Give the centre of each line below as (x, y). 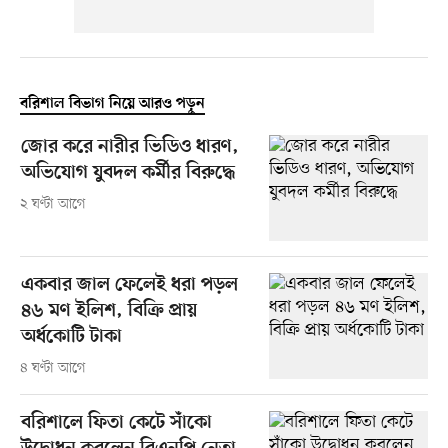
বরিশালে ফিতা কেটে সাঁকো (116, 424)
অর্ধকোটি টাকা (71, 338)
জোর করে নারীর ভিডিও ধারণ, (129, 148)
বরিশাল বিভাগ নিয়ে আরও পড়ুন (112, 104)
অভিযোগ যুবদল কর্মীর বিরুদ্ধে (127, 174)
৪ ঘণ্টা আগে (52, 369)
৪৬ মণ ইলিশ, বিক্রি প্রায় (108, 312)
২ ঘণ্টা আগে (52, 205)
